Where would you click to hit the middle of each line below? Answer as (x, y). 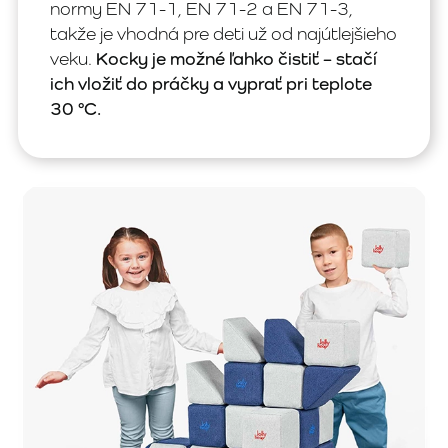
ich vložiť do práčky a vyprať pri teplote (211, 83)
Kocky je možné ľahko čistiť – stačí (236, 58)
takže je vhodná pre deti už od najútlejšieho (223, 33)
